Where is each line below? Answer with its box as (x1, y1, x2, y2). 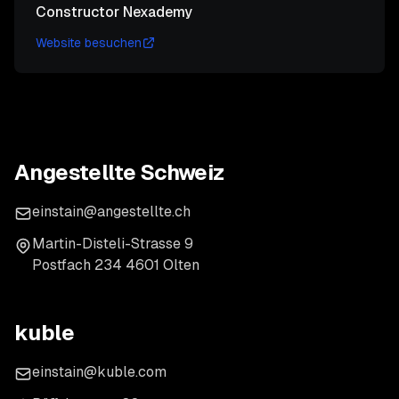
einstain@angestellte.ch (32, 202, 191, 221)
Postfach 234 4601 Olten (32, 256, 199, 274)
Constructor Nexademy (36, 3, 192, 21)
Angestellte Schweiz (14, 159, 225, 186)
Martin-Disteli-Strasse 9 (32, 234, 193, 253)
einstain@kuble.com (32, 362, 167, 381)
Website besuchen (36, 35, 142, 51)
